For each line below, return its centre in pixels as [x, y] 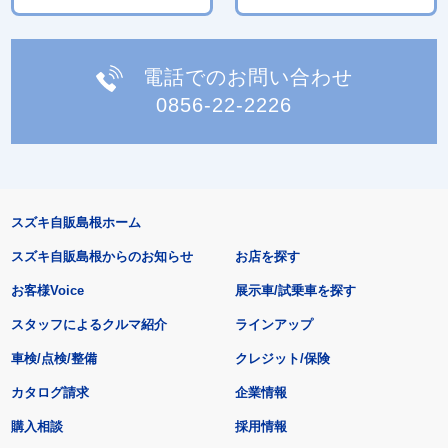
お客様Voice [47, 291]
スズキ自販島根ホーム [75, 223]
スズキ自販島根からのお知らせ [101, 257]
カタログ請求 [49, 393]
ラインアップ [274, 325]
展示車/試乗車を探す [296, 291]
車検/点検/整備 [53, 359]
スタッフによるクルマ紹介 [88, 325]
